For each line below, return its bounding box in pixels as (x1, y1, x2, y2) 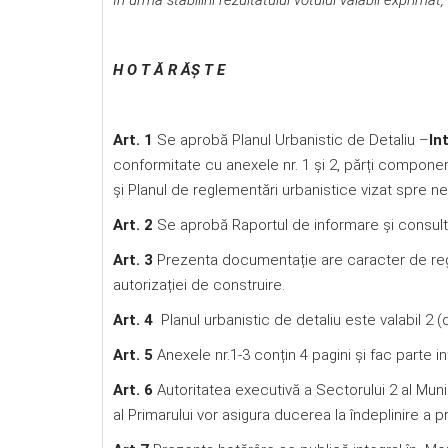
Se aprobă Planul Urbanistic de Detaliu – (157, 131, 429, 149)
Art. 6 (113, 381, 157, 399)
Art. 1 (113, 131, 157, 149)
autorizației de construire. (113, 276, 285, 294)
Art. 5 (113, 346, 157, 364)
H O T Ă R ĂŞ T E (113, 61, 225, 79)
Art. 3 (113, 251, 153, 269)
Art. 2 (113, 216, 153, 234)
